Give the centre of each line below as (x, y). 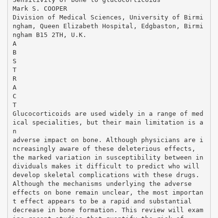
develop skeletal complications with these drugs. (106, 175)
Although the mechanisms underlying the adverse (102, 183)
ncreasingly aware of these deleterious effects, (104, 148)
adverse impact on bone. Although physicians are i (108, 140)
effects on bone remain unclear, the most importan (108, 192)
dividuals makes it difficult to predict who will (106, 166)
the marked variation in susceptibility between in (108, 157)
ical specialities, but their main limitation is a (108, 122)
